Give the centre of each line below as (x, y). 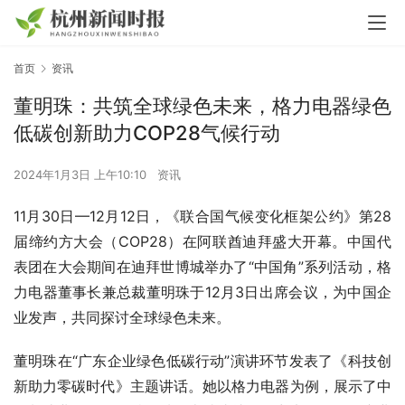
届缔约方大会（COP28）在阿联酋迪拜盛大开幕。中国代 (202, 242)
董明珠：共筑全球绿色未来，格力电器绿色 (202, 106)
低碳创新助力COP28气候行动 (147, 133)
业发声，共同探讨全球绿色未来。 (122, 318)
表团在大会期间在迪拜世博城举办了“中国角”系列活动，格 (202, 267)
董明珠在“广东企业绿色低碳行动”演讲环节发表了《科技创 (202, 361)
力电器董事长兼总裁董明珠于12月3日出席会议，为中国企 (202, 292)
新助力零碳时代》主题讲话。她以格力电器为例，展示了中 (202, 386)
